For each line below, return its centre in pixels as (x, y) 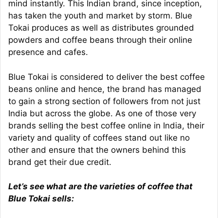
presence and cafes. (48, 52)
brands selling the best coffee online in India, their (106, 125)
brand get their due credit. (60, 162)
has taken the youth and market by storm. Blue (100, 16)
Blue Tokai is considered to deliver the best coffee (107, 77)
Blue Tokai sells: (41, 199)
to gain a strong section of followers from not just (104, 101)
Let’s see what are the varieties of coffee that (100, 187)
